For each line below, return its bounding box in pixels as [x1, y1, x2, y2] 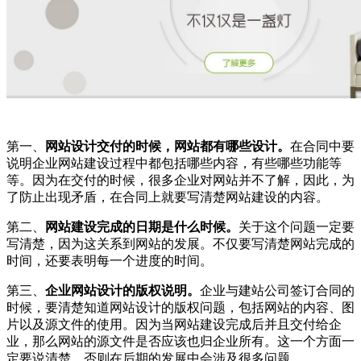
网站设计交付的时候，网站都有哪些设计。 [45, 139, 290, 153]
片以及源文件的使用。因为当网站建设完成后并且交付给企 [6, 317, 342, 331]
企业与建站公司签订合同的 [200, 283, 355, 297]
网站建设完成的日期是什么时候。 [45, 219, 239, 234]
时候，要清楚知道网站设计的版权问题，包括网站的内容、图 [6, 300, 355, 314]
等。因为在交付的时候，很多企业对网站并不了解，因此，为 [6, 172, 355, 187]
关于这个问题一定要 [239, 219, 355, 234]
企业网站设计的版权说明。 [45, 283, 200, 297]
